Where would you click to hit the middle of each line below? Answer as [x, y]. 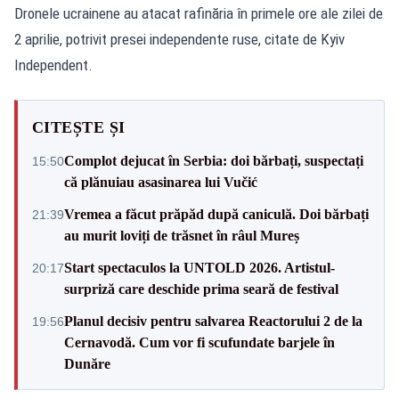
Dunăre [87, 363]
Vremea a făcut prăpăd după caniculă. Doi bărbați [216, 214]
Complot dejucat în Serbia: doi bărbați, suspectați [214, 160]
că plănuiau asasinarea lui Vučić [161, 182]
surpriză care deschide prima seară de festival [201, 289]
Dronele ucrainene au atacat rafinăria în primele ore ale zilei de [199, 13]
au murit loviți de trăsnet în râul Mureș [182, 235]
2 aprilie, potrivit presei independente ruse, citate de [167, 39]
